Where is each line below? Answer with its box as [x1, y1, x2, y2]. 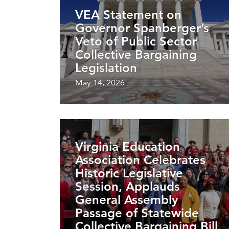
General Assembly [75, 192, 178, 207]
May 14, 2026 [75, 77, 125, 87]
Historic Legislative [75, 165, 183, 180]
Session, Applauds [75, 178, 180, 194]
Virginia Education [75, 139, 180, 154]
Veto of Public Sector [75, 33, 197, 49]
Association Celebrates [75, 152, 205, 167]
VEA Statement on [75, 7, 181, 22]
